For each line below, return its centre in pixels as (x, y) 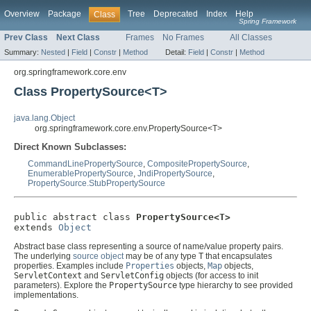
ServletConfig (132, 276)
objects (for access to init (211, 276)
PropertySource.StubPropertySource (96, 184)
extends (36, 228)
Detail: (177, 52)
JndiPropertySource (175, 174)
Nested (53, 52)
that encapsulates (238, 257)
